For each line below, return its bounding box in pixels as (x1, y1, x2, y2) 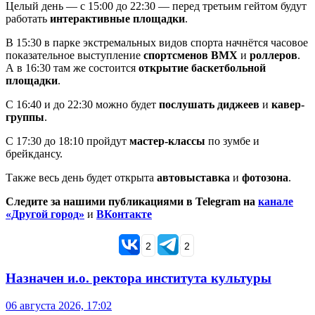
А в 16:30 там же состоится (6, 62, 139, 75)
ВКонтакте (96, 208, 152, 221)
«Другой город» (6, 208, 84, 221)
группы (6, 111, 44, 124)
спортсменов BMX (143, 49, 238, 62)
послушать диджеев (159, 98, 259, 111)
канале (258, 195, 293, 208)
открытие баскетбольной (139, 62, 266, 75)
